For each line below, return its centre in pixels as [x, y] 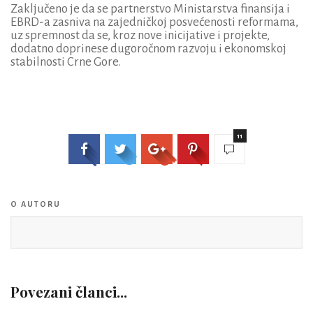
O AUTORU [36, 204]
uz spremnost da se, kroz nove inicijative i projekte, [140, 36]
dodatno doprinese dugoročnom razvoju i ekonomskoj [148, 49]
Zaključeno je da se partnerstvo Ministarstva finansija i [150, 9]
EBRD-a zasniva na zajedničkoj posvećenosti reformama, [154, 22]
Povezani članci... [69, 291]
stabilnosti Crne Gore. [66, 62]
